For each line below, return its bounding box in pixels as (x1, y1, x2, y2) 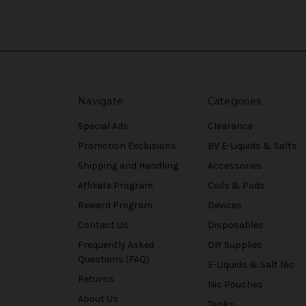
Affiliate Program (78, 179, 153, 191)
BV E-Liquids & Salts (207, 139, 297, 152)
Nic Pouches (207, 278, 263, 290)
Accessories (207, 159, 262, 171)
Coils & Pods (207, 179, 265, 191)
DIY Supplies (207, 238, 262, 251)
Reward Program (78, 199, 152, 211)
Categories (207, 94, 261, 107)
